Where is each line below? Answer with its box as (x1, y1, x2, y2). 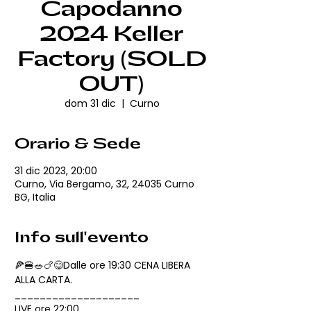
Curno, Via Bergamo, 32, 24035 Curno (15, 177, 194, 191)
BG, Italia (15, 190, 56, 204)
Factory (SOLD (17, 49, 207, 70)
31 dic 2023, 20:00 (15, 164, 97, 178)
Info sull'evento (15, 230, 149, 245)
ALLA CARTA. (15, 273, 72, 287)
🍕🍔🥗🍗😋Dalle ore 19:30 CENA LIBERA (15, 258, 193, 272)
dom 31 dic (64, 96, 116, 110)
